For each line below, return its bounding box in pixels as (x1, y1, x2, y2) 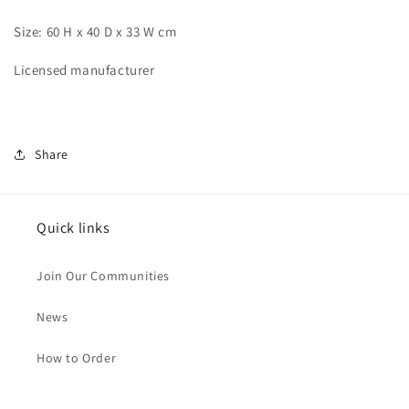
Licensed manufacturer (14, 60, 155, 79)
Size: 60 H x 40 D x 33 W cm (14, 22, 180, 40)
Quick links (37, 218, 110, 237)
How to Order (37, 350, 117, 366)
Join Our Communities (37, 267, 170, 284)
